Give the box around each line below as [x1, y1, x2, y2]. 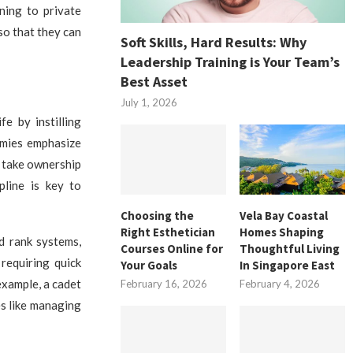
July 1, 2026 [121, 95, 178, 109]
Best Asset [121, 72, 188, 91]
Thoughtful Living [240, 240, 340, 256]
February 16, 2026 [121, 277, 208, 290]
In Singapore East [240, 257, 336, 273]
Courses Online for [121, 240, 224, 256]
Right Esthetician [121, 224, 216, 240]
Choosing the [121, 207, 195, 223]
